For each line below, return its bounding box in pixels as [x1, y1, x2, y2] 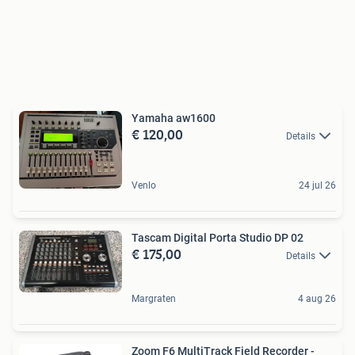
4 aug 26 [298, 293, 336, 304]
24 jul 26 [299, 179, 336, 191]
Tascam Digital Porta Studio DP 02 [132, 231, 303, 244]
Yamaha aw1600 [132, 112, 216, 124]
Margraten [132, 293, 176, 304]
